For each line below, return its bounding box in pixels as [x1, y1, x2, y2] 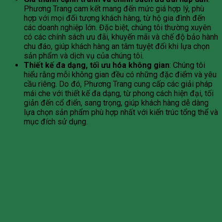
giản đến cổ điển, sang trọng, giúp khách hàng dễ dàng [24, 98, 209, 108]
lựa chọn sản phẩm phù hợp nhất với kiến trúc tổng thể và [24, 108, 218, 117]
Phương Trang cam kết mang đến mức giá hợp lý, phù [24, 4, 204, 13]
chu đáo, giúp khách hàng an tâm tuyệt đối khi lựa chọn [24, 42, 210, 51]
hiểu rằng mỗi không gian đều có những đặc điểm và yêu [24, 70, 217, 79]
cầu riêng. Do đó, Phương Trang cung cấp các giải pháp [24, 79, 213, 89]
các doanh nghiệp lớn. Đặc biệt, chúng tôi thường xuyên [24, 23, 211, 32]
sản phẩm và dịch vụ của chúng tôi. [24, 51, 144, 60]
